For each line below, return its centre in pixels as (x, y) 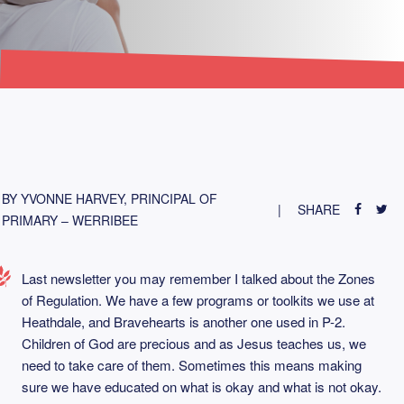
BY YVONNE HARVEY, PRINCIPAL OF (110, 198)
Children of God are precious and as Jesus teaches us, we (194, 343)
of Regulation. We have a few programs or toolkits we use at (198, 300)
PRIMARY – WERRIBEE (70, 220)
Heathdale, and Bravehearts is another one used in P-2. (184, 321)
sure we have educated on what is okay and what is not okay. (202, 386)
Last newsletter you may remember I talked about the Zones (198, 278)
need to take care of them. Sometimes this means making (192, 365)
